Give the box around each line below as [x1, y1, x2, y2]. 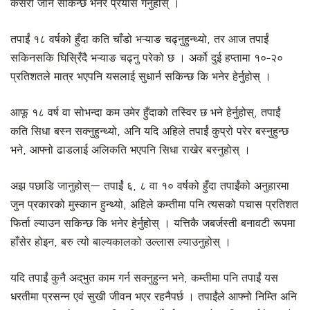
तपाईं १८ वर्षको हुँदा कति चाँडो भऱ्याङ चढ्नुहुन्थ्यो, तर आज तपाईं [10, 33, 268, 46]
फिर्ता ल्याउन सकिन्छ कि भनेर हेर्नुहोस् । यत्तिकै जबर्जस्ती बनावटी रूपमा [10, 217, 295, 230]
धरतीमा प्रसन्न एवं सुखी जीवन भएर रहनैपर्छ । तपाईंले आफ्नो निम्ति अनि [10, 291, 297, 304]
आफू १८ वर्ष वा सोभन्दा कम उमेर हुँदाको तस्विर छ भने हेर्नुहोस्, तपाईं [10, 107, 280, 120]
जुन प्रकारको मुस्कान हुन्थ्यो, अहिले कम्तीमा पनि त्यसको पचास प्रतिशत [10, 199, 298, 212]
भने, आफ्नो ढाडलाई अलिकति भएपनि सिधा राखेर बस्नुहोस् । [10, 144, 250, 157]
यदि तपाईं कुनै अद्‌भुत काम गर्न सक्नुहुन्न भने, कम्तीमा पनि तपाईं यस [10, 272, 278, 285]
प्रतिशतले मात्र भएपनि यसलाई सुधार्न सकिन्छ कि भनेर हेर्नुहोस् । [10, 71, 271, 84]
